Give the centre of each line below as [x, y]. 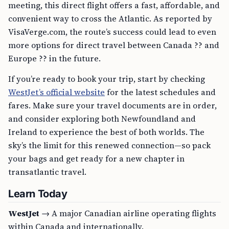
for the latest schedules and [160, 92]
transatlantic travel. [47, 172]
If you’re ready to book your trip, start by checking [107, 79]
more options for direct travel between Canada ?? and [114, 45]
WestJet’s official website [56, 92]
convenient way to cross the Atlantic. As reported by [110, 18]
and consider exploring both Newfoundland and [102, 119]
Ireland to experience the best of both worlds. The [106, 132]
